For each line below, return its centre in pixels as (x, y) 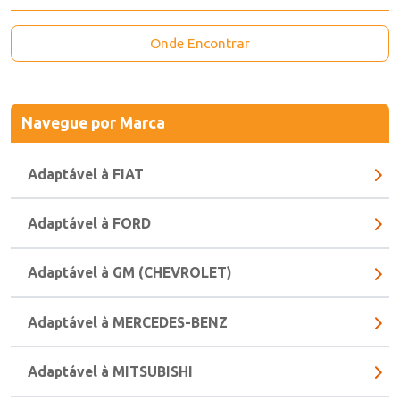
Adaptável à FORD (91, 244)
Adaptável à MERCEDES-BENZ (130, 345)
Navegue (55, 142)
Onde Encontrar (204, 60)
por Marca (129, 142)
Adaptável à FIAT (87, 193)
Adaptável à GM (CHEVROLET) (132, 294)
